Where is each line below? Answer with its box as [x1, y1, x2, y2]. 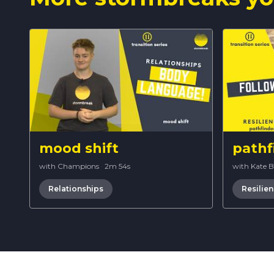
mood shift [39, 139, 119, 157]
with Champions [39, 161, 99, 171]
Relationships [48, 183, 103, 193]
